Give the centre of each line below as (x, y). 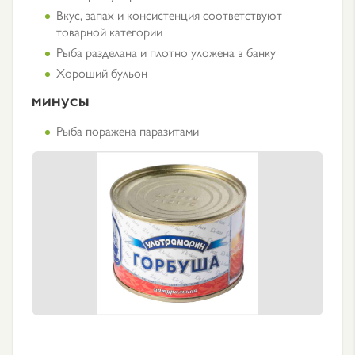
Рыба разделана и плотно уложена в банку (166, 52)
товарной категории (109, 31)
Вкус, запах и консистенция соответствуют (169, 15)
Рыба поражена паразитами (128, 130)
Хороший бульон (102, 73)
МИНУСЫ (61, 101)
